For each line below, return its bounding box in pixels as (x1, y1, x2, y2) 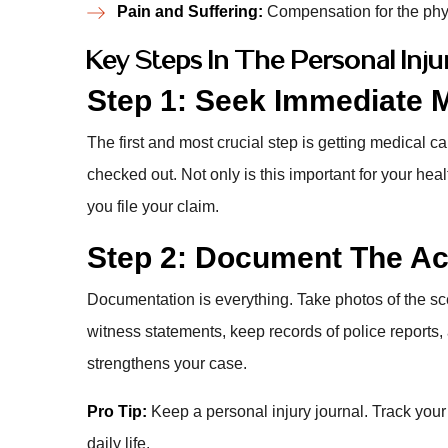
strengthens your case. (87, 355, 247, 372)
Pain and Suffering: (117, 3, 263, 20)
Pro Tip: (87, 403, 147, 420)
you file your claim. (87, 198, 219, 215)
